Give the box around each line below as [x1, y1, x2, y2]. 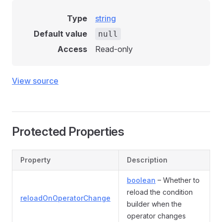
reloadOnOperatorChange [20, 194, 111, 202]
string [95, 13, 116, 23]
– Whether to [156, 176, 200, 184]
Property [20, 156, 51, 164]
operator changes [127, 212, 186, 220]
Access [57, 44, 87, 54]
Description [127, 156, 167, 164]
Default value [34, 29, 87, 39]
